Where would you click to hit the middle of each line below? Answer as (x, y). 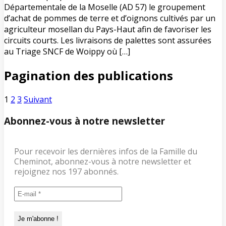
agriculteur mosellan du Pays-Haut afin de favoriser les (108, 29)
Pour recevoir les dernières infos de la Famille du (106, 152)
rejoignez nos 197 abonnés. (66, 172)
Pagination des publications (89, 75)
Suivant (38, 99)
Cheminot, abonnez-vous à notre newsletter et (103, 162)
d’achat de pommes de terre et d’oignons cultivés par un (110, 18)
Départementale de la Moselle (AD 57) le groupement (105, 7)
